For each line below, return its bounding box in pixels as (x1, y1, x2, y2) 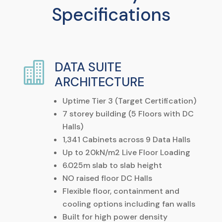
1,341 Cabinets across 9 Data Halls (62, 134, 190, 145)
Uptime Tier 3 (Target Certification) (62, 95, 196, 106)
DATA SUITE (54, 58, 121, 75)
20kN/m (85, 147, 115, 158)
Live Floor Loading (119, 147, 190, 158)
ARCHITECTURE (54, 73, 144, 90)
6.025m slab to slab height (62, 160, 162, 170)
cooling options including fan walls (62, 198, 195, 209)
